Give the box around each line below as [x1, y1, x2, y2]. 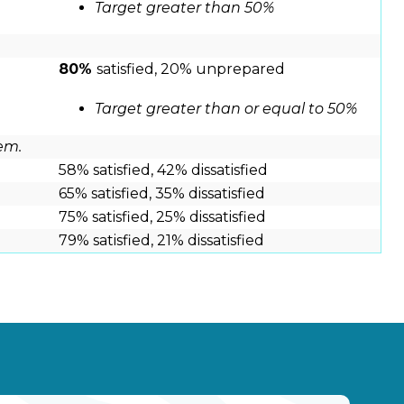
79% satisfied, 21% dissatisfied [59, 232, 264, 250]
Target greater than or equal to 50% [95, 100, 357, 118]
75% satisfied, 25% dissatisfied [59, 208, 266, 226]
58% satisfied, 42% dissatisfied [59, 161, 268, 179]
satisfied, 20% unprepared [96, 60, 285, 78]
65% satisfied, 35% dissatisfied [59, 185, 265, 203]
